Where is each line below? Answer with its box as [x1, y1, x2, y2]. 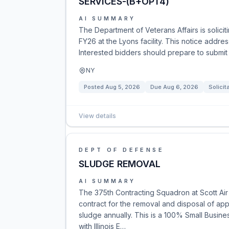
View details [79, 112, 116, 120]
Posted [84, 83, 105, 90]
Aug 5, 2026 [105, 83, 140, 90]
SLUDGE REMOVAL [79, 158, 161, 169]
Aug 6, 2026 [163, 83, 198, 90]
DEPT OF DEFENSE [79, 146, 164, 153]
